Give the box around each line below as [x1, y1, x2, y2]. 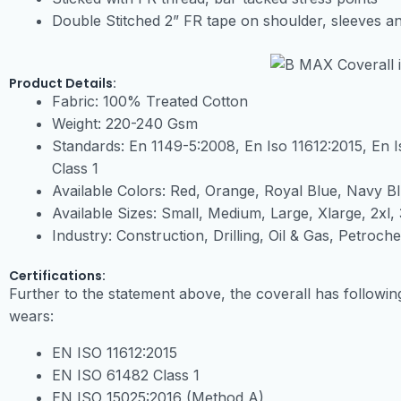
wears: [9, 307, 54, 326]
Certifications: [9, 267, 106, 286]
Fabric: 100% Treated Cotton [52, 92, 248, 111]
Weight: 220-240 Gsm [52, 115, 198, 133]
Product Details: [9, 74, 116, 93]
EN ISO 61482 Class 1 [52, 366, 200, 385]
